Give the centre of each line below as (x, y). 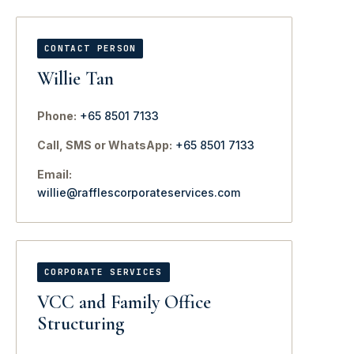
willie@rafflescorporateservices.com (139, 192)
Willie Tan (75, 79)
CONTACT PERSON (90, 48)
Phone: (57, 116)
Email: (55, 174)
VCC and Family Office (124, 302)
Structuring (81, 324)
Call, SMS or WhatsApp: (105, 145)
